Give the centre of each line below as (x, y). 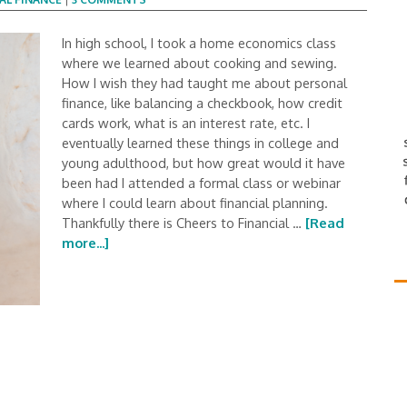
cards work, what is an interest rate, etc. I (186, 123)
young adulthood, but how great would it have (203, 163)
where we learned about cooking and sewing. (199, 63)
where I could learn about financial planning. (195, 203)
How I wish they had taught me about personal (204, 83)
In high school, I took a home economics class (199, 43)
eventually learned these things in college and (200, 143)
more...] (85, 243)
